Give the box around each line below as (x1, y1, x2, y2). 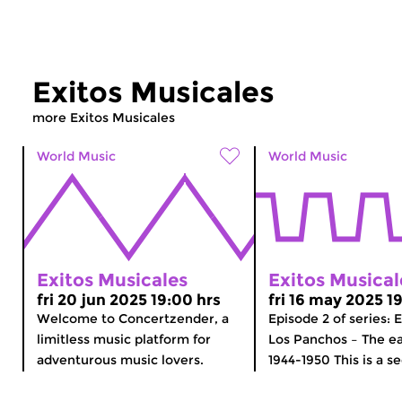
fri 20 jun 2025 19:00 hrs (37, 290, 221, 309)
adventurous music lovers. (37, 351, 204, 368)
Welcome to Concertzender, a (37, 310, 229, 327)
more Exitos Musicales (32, 109, 175, 126)
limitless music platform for (37, 330, 211, 347)
